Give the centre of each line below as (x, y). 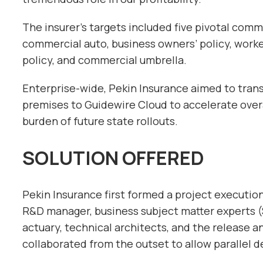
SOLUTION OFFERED (113, 158)
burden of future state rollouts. (100, 121)
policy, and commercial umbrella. (104, 60)
